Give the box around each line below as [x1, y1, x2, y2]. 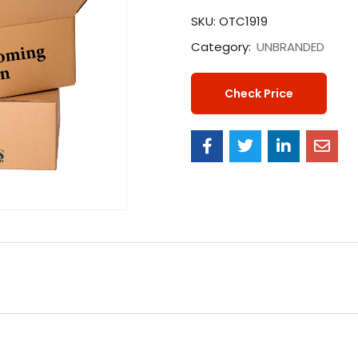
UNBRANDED [257, 38, 324, 56]
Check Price [225, 86, 293, 102]
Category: [191, 38, 254, 56]
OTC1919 [219, 13, 268, 30]
